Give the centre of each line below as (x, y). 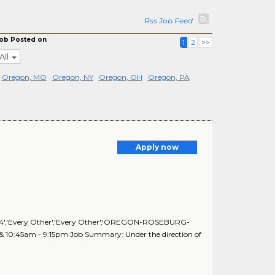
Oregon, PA (168, 77)
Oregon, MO (24, 77)
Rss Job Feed (170, 21)
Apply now (157, 147)
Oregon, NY (72, 77)
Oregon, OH (120, 77)
